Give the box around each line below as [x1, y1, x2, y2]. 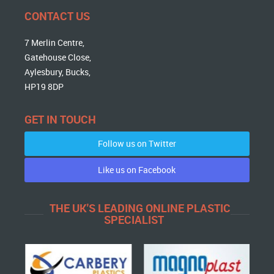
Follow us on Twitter [97, 138, 176, 149]
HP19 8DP [24, 81, 64, 92]
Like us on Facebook [98, 164, 176, 176]
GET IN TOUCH [24, 112, 97, 127]
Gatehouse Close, [24, 51, 92, 63]
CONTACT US [24, 9, 91, 23]
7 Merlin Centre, [24, 37, 85, 48]
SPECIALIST [103, 212, 164, 227]
